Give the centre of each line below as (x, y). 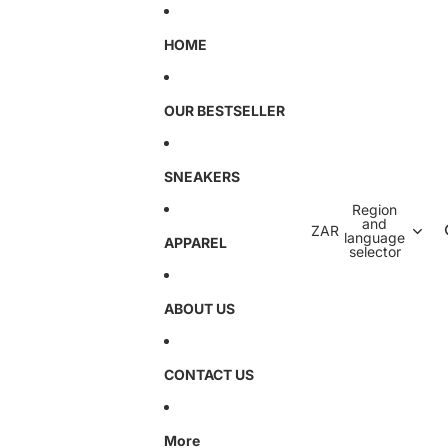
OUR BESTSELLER (224, 110)
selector (374, 251)
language (375, 237)
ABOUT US (199, 308)
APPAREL (195, 242)
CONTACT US (208, 374)
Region (375, 209)
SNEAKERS (201, 176)
